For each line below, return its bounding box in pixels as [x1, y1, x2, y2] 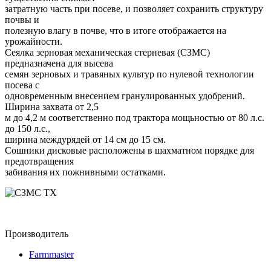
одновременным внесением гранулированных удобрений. [5, 90, 245, 101]
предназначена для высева [5, 57, 113, 68]
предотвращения [5, 155, 74, 166]
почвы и [5, 14, 39, 25]
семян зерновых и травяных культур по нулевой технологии [5, 68, 254, 79]
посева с [5, 79, 39, 90]
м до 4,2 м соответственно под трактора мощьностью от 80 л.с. [5, 112, 264, 123]
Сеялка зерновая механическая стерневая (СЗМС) [5, 47, 210, 57]
